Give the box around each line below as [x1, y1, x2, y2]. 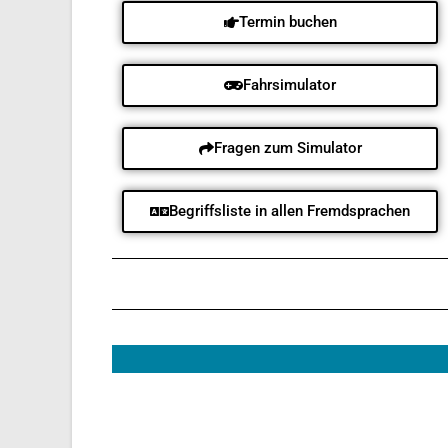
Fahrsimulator [243, 75, 336, 94]
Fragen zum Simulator [213, 138, 362, 157]
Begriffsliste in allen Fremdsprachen [169, 201, 410, 220]
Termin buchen [238, 12, 337, 31]
